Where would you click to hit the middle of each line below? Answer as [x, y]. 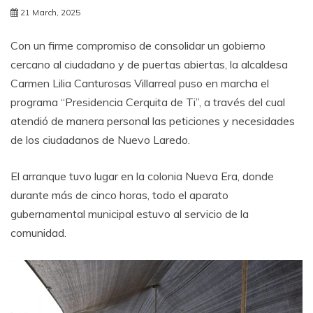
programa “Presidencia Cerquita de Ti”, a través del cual [148, 102]
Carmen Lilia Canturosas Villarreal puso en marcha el [140, 83]
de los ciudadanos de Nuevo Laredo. [100, 139]
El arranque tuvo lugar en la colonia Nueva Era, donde [142, 176]
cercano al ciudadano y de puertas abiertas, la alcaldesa [149, 64]
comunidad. [38, 232]
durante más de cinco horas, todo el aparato [119, 195]
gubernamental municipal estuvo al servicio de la [130, 213]
